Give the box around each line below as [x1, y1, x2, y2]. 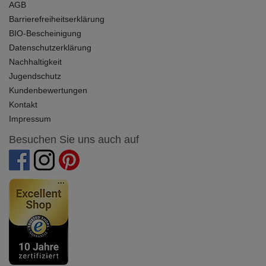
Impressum [9, 113, 51, 123]
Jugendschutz [9, 71, 61, 81]
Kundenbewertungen [9, 85, 87, 95]
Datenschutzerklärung [9, 42, 91, 52]
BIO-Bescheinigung [9, 28, 81, 38]
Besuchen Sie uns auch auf [9, 133, 139, 145]
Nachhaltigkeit [9, 56, 62, 66]
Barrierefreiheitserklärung [9, 14, 104, 24]
